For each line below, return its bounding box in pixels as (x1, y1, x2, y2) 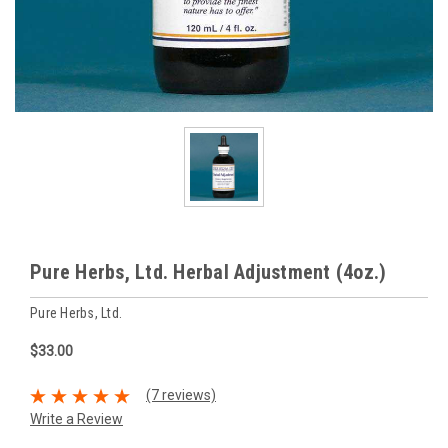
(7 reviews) (145, 387, 216, 404)
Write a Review (30, 410, 123, 427)
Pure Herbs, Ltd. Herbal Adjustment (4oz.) (30, 260, 387, 284)
